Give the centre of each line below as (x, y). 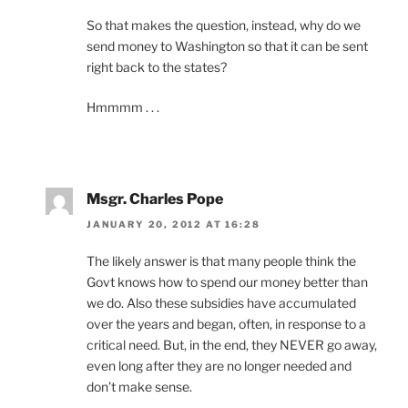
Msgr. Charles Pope (155, 199)
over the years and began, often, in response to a (226, 324)
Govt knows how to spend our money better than (227, 282)
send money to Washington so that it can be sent (227, 46)
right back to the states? (157, 66)
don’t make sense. (139, 387)
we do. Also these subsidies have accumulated (221, 303)
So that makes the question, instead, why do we (224, 25)
